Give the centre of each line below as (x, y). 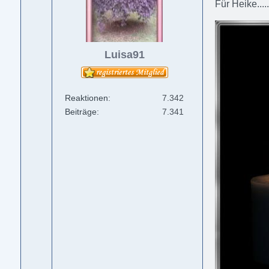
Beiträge (81, 112)
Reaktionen (87, 98)
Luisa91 (124, 55)
